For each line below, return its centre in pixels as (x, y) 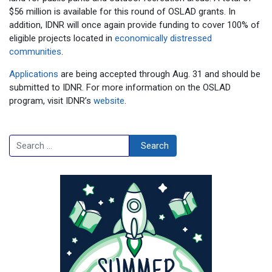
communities (35, 51)
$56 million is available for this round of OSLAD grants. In (122, 11)
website (109, 100)
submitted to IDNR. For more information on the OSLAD (120, 87)
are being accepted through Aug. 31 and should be (159, 74)
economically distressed (163, 38)
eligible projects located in (62, 38)
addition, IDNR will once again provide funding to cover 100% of (134, 25)
